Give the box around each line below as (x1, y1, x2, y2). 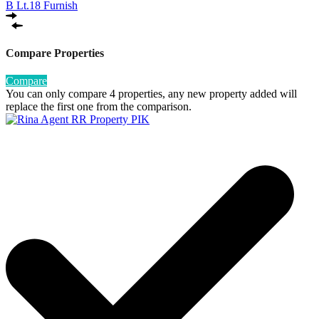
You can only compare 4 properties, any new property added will (6, 88, 297, 100)
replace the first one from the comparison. (6, 100, 192, 113)
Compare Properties (6, 46, 104, 59)
